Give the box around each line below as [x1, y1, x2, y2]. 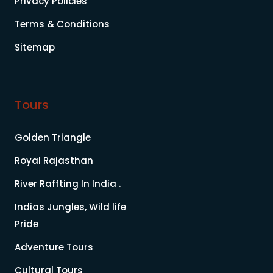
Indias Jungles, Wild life [15, 200, 126, 213]
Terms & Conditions [15, 17, 110, 30]
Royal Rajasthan [15, 154, 93, 167]
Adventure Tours [15, 240, 93, 253]
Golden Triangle [15, 130, 91, 144]
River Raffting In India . [15, 177, 121, 190]
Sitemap [15, 40, 55, 54]
